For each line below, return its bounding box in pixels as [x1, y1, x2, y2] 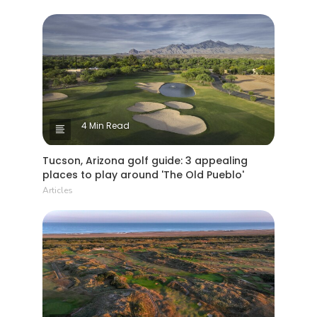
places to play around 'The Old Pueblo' [42, 167, 244, 182]
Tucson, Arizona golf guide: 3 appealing [42, 153, 248, 168]
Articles [42, 184, 73, 196]
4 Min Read [81, 119, 129, 132]
